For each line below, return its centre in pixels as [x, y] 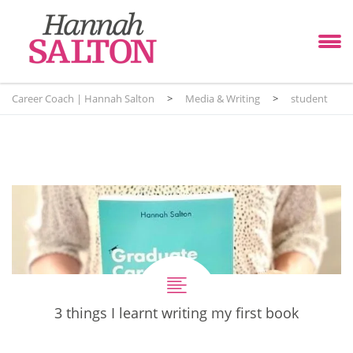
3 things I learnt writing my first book [176, 313]
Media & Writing [223, 98]
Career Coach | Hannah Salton [83, 98]
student [309, 98]
